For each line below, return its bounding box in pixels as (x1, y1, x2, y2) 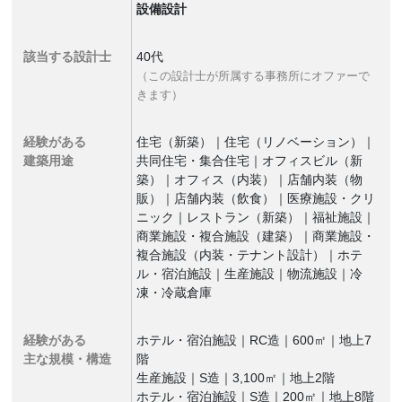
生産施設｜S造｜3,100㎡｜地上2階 (136, 371, 336, 385)
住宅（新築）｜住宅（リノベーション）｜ (136, 135, 376, 149)
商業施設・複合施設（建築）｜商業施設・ (136, 229, 376, 243)
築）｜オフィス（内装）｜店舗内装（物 (136, 172, 363, 187)
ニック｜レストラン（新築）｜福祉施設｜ (136, 210, 376, 224)
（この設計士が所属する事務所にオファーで (136, 69, 371, 83)
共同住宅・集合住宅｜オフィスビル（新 (136, 153, 363, 168)
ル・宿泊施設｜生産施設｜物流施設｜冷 (136, 267, 363, 281)
